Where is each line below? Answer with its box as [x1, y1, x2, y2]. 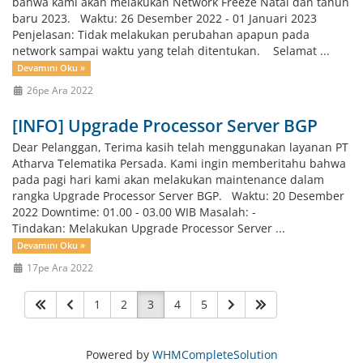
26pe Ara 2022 [23, 83, 93, 96]
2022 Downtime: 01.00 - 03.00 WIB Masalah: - [12, 204, 256, 220]
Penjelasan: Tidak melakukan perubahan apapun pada [12, 27, 310, 42]
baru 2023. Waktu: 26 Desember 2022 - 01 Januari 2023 [12, 11, 317, 26]
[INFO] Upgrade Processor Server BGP [12, 114, 318, 137]
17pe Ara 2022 [23, 261, 93, 274]
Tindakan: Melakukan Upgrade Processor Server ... [12, 220, 285, 236]
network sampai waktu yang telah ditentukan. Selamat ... [12, 43, 330, 58]
